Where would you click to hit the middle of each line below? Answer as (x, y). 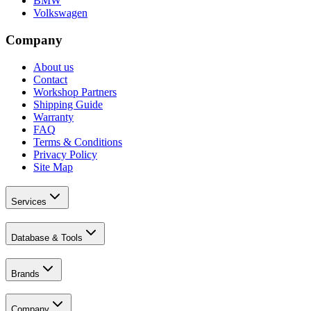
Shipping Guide (68, 104)
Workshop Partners (75, 92)
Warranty (53, 117)
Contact (50, 79)
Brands (25, 274)
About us (53, 67)
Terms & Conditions (78, 142)
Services (29, 202)
